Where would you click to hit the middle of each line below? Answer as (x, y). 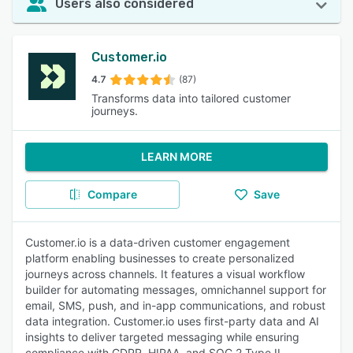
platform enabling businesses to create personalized (160, 258)
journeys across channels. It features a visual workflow (165, 274)
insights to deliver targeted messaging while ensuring (162, 337)
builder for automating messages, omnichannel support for (176, 290)
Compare (112, 194)
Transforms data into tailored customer (191, 98)
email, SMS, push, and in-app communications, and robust (175, 305)
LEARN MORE (176, 156)
